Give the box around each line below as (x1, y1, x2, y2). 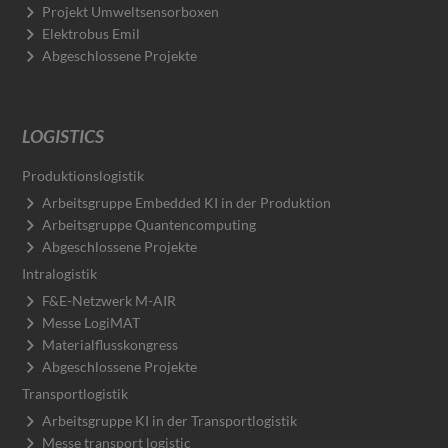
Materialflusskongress (42, 335, 179, 353)
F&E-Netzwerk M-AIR (42, 291, 177, 309)
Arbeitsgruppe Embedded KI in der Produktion (42, 193, 332, 211)
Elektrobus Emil (42, 24, 141, 42)
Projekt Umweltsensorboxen (42, 2, 220, 20)
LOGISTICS (22, 124, 105, 147)
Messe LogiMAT (42, 313, 141, 331)
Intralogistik (22, 264, 98, 282)
